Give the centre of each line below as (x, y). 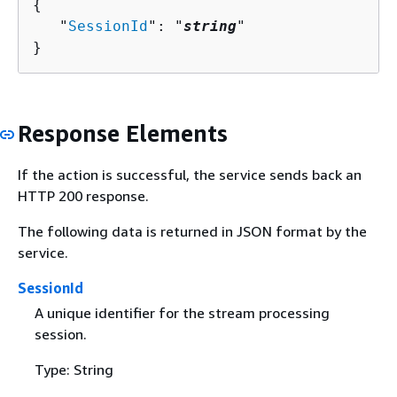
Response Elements (123, 133)
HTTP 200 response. (83, 196)
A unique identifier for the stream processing (182, 312)
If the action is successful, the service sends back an (190, 175)
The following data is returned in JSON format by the (192, 232)
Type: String (74, 369)
